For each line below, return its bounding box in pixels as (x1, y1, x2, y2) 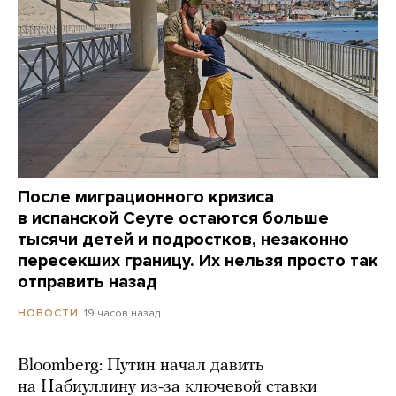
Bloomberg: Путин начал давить (18, 357, 264, 376)
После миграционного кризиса (18, 187, 274, 209)
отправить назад (18, 271, 157, 293)
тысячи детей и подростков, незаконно (18, 229, 349, 251)
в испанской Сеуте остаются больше (18, 208, 329, 230)
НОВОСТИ (18, 307, 79, 320)
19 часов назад (84, 307, 160, 320)
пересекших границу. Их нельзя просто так (18, 250, 378, 272)
